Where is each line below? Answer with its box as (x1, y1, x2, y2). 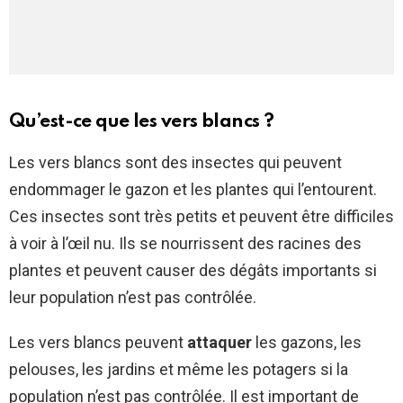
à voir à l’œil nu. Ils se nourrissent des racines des (9, 234, 362, 254)
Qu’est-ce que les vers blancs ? (9, 112, 274, 132)
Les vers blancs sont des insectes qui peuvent (9, 153, 342, 173)
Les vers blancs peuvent (9, 333, 187, 353)
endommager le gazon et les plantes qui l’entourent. (9, 180, 377, 200)
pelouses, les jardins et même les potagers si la (9, 360, 348, 380)
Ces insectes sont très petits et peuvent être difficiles (9, 207, 394, 227)
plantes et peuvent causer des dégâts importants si (9, 261, 377, 281)
